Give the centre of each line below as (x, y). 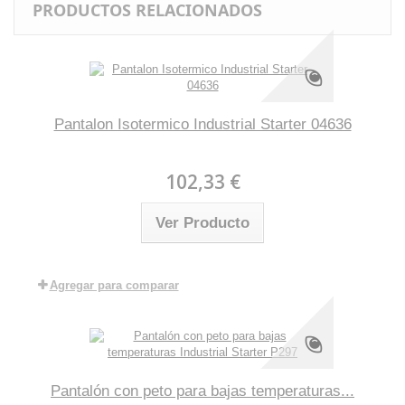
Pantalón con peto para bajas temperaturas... (202, 391)
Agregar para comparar (114, 285)
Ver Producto (202, 223)
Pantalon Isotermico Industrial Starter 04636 (202, 124)
